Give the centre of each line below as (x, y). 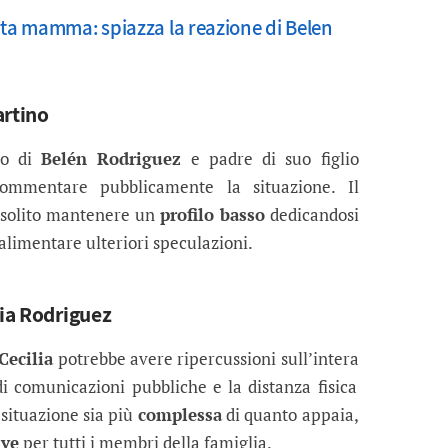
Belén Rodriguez (111, 159)
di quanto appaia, (290, 415)
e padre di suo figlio (270, 159)
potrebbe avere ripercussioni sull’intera (206, 359)
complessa (179, 415)
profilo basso (212, 215)
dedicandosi (311, 215)
